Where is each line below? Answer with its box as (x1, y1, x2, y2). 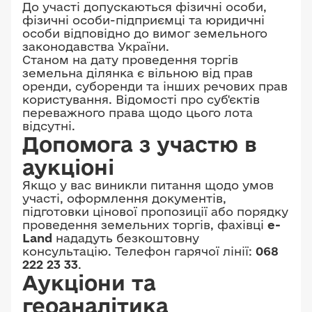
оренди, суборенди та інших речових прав (22, 79, 288, 93)
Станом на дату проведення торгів (22, 53, 238, 66)
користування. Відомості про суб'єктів (22, 93, 260, 106)
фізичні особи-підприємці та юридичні (22, 13, 265, 26)
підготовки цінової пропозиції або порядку (22, 205, 288, 218)
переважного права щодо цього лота (22, 106, 253, 119)
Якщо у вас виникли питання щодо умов (22, 178, 274, 192)
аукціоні (22, 155, 114, 178)
